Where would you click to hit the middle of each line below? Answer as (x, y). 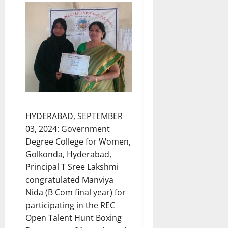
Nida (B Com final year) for (76, 193)
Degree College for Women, (78, 142)
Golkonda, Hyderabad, (68, 154)
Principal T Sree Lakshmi (72, 167)
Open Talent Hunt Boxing (74, 218)
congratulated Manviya (69, 180)
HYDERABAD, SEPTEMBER (74, 116)
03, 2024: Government (68, 129)
